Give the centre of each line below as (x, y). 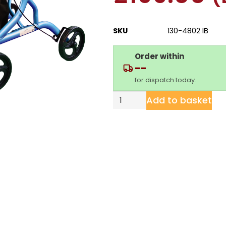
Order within (159, 56)
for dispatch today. (165, 80)
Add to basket (179, 100)
